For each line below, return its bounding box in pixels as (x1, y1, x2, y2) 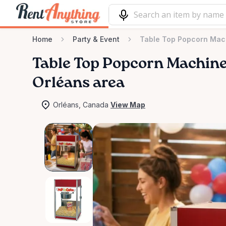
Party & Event (73, 35, 120, 43)
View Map (110, 100, 145, 109)
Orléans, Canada (53, 100, 108, 109)
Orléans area (32, 76, 125, 91)
